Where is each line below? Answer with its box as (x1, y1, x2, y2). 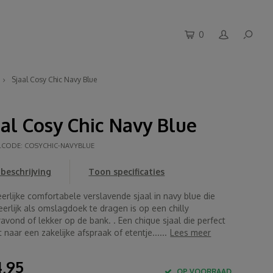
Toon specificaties (88, 166, 165, 177)
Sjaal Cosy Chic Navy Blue (12, 75, 97, 84)
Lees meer (170, 227, 211, 238)
